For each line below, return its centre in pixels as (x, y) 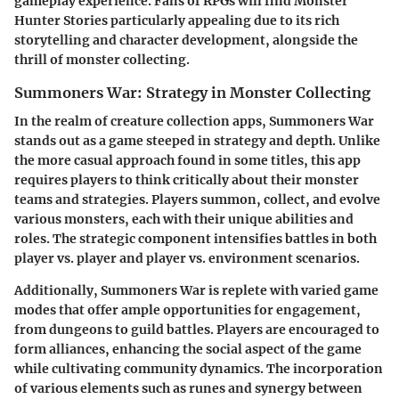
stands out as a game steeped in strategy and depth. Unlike (197, 140)
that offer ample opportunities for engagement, (208, 309)
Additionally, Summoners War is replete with (158, 290)
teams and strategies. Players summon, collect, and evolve (197, 199)
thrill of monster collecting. (102, 59)
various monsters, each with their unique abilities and (184, 219)
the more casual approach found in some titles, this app (187, 160)
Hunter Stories (61, 20)
